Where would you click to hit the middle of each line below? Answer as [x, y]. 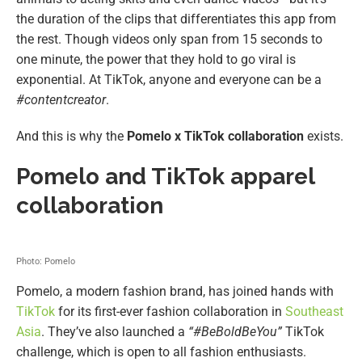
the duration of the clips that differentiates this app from [176, 19]
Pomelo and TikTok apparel [165, 177]
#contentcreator [61, 100]
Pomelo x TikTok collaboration [217, 137]
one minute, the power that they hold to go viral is [156, 60]
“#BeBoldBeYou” [235, 332]
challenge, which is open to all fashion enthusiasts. [161, 352]
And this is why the [72, 137]
